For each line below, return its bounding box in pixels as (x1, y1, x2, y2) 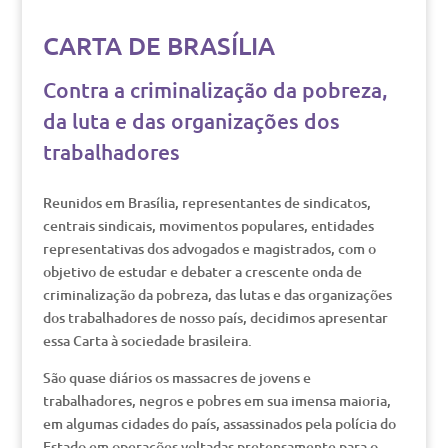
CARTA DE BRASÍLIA (42, 29, 275, 61)
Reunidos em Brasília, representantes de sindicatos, (42, 193, 371, 212)
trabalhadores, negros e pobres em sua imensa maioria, (42, 391, 391, 410)
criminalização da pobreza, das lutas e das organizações (42, 285, 392, 304)
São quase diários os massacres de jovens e (42, 368, 311, 387)
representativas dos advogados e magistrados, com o (42, 239, 376, 258)
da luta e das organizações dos (42, 107, 340, 134)
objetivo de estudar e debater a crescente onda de (42, 262, 362, 281)
